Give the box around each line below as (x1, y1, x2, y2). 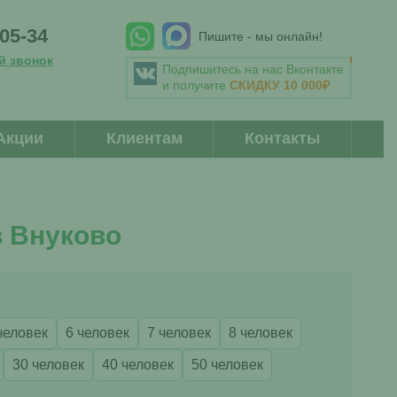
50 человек (191, 357, 263, 372)
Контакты (244, 129, 320, 147)
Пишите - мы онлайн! (198, 28, 323, 43)
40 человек (101, 357, 174, 372)
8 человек (228, 325, 292, 340)
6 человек (65, 325, 129, 340)
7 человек (146, 325, 211, 340)
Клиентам (105, 129, 183, 147)
